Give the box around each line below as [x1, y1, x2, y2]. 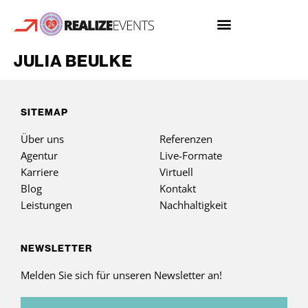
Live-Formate [159, 148, 222, 162]
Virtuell [159, 165, 193, 179]
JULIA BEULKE [14, 50, 133, 71]
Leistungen [21, 198, 72, 212]
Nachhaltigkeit [159, 198, 227, 212]
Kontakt [159, 181, 196, 195]
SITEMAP [21, 106, 68, 118]
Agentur [21, 148, 58, 162]
